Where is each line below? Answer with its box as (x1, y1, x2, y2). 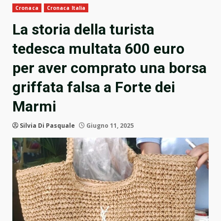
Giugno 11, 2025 (85, 121, 134, 130)
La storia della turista (12, 21, 154, 38)
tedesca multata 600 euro (12, 40, 184, 58)
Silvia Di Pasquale (20, 121, 75, 130)
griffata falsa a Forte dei (12, 78, 175, 96)
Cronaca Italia (46, 4, 86, 12)
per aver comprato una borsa (12, 59, 207, 77)
